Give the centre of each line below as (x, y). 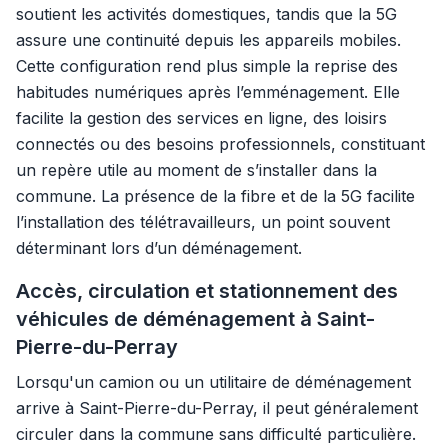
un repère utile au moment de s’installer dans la (196, 170)
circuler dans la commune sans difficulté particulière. (216, 434)
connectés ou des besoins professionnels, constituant (220, 144)
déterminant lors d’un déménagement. (159, 248)
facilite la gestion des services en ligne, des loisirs (201, 118)
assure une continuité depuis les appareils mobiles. (208, 40)
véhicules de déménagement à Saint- (195, 319)
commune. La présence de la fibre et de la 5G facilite (215, 196)
